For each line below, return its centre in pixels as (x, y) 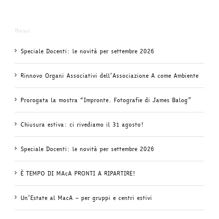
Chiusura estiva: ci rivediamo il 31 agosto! (82, 124)
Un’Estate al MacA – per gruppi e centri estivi (86, 198)
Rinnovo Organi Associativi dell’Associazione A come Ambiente (109, 76)
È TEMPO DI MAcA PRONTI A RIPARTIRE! (78, 173)
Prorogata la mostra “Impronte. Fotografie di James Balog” (106, 100)
